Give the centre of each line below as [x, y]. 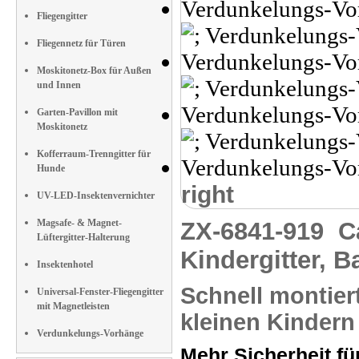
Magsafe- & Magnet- [79, 223]
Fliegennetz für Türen [81, 43]
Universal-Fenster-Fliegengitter [100, 292]
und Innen [59, 85]
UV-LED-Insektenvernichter [96, 196]
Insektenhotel [65, 264]
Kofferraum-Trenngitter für [94, 154]
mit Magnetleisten [73, 306]
